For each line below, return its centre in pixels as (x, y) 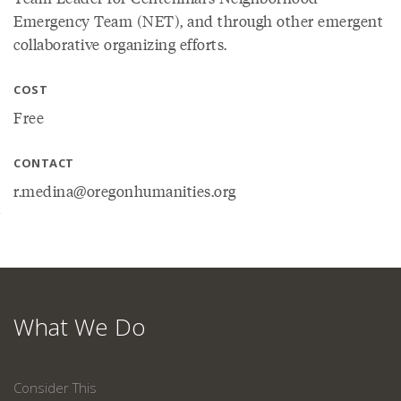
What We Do (80, 327)
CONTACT (44, 163)
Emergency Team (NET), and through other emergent (198, 21)
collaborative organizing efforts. (120, 44)
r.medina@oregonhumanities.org (125, 191)
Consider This (55, 388)
